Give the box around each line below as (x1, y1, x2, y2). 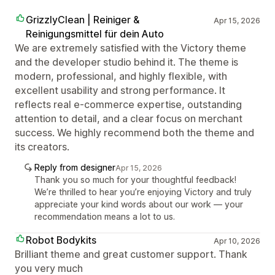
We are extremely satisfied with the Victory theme (15, 41, 246, 54)
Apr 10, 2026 (213, 236, 260, 246)
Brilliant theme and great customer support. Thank (15, 247, 247, 260)
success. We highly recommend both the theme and (15, 126, 254, 139)
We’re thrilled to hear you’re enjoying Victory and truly (34, 186, 252, 197)
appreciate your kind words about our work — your (34, 198, 243, 209)
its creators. (15, 140, 69, 153)
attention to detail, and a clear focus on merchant (15, 112, 242, 125)
